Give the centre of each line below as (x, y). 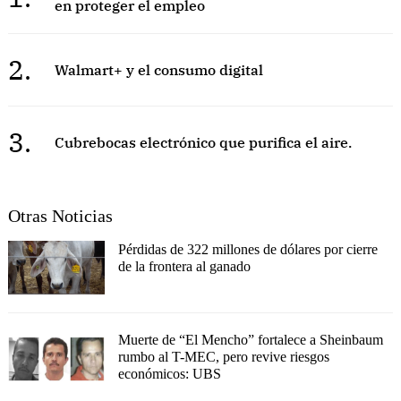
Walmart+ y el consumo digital (158, 69)
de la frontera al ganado (184, 266)
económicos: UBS (169, 374)
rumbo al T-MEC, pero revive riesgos (223, 357)
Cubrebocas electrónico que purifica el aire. (203, 142)
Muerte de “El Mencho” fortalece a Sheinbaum (250, 340)
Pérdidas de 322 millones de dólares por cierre (247, 249)
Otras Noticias (60, 215)
